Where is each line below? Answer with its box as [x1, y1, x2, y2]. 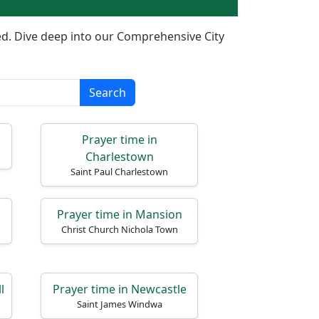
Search [89, 85, 126, 100]
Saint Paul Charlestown [70, 165, 168, 178]
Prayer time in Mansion [56, 206, 182, 222]
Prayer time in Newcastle [52, 281, 187, 297]
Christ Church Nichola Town [61, 223, 178, 236]
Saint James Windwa [76, 298, 162, 310]
